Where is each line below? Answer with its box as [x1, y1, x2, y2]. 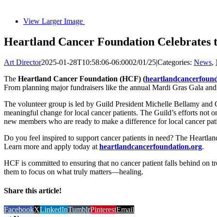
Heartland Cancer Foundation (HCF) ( [18, 74, 145, 83]
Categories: [157, 58, 194, 66]
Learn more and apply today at [4, 142, 99, 151]
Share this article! [4, 186, 62, 195]
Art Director [4, 58, 41, 66]
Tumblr [68, 205, 90, 214]
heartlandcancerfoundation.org [99, 142, 202, 151]
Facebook [4, 205, 34, 214]
